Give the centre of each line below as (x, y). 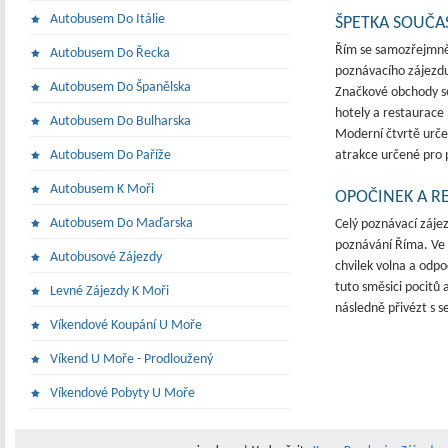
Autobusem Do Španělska (120, 87)
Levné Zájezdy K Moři (109, 291)
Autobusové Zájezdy (106, 257)
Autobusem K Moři (102, 189)
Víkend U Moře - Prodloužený (131, 359)
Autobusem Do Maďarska (121, 223)
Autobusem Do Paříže (110, 155)
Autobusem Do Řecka (110, 53)
